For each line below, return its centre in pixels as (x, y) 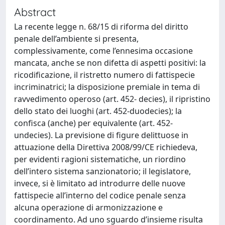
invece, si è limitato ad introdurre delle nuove (100, 183)
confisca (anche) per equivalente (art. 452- (93, 123)
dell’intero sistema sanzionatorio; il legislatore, (102, 171)
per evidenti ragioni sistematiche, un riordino (100, 159)
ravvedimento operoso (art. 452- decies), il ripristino (112, 99)
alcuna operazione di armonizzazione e (88, 207)
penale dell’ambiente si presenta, (76, 39)
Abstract (35, 12)
